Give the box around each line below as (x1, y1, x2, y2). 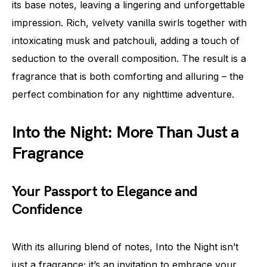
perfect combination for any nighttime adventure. (12, 88, 234, 100)
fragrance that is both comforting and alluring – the (12, 70, 244, 82)
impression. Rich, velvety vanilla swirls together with (12, 17, 247, 29)
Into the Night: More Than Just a (12, 123, 240, 142)
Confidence (12, 201, 83, 218)
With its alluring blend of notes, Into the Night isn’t (12, 241, 238, 253)
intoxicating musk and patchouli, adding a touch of (12, 35, 240, 46)
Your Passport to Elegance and (12, 183, 198, 200)
